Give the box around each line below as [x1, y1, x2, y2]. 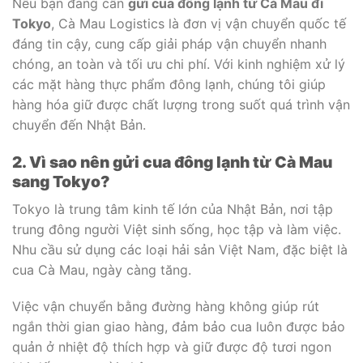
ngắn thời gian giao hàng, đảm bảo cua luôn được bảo [12, 318, 345, 335]
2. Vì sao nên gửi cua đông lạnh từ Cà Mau [12, 152, 332, 173]
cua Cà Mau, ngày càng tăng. [12, 261, 191, 278]
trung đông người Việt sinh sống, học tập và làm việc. [12, 220, 341, 237]
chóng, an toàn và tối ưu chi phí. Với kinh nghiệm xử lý [12, 56, 345, 73]
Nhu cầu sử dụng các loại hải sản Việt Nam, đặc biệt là [12, 241, 348, 258]
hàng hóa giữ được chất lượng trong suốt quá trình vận [12, 96, 350, 113]
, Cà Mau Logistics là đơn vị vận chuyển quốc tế [51, 15, 346, 32]
